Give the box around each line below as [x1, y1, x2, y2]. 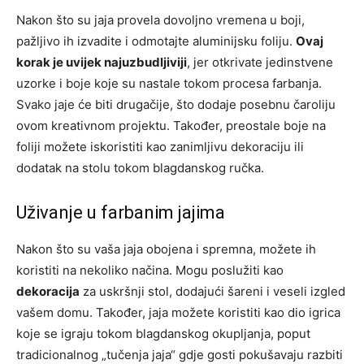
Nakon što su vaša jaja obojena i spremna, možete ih [16, 241, 316, 257]
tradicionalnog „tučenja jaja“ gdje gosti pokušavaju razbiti [16, 347, 343, 362]
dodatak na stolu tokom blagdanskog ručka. [16, 160, 264, 175]
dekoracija [16, 284, 80, 299]
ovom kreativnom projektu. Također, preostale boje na [16, 118, 326, 133]
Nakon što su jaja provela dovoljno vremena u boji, [16, 12, 305, 28]
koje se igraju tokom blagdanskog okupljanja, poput [16, 326, 310, 341]
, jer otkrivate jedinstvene [187, 54, 333, 70]
